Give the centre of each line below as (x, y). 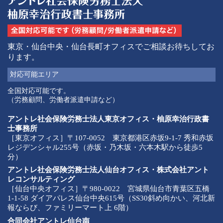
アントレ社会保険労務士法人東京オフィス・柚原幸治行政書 (108, 119)
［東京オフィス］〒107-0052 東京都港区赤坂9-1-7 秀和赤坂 (111, 138)
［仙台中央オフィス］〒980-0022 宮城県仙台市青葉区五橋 (109, 189)
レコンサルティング (41, 179)
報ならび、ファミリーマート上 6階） (70, 208)
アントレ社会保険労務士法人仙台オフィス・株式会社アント (108, 170)
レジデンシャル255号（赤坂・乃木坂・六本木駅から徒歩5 (105, 147)
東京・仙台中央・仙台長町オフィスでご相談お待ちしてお (111, 46)
